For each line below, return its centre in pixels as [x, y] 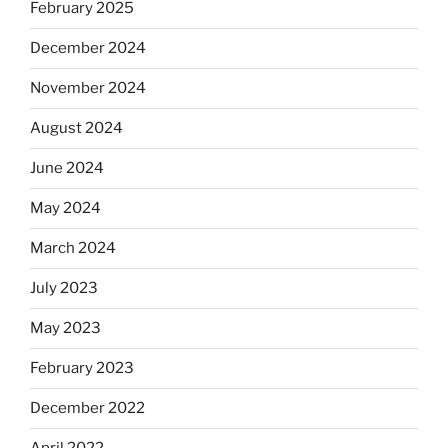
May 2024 [65, 208]
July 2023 [64, 288]
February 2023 [82, 368]
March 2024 [73, 248]
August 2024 [76, 128]
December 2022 [87, 408]
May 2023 [65, 328]
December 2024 [88, 48]
